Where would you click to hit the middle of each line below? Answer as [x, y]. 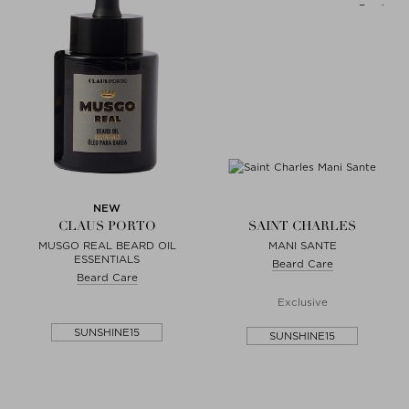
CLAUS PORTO [107, 226]
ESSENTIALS [107, 259]
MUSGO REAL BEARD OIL [107, 246]
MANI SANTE [302, 246]
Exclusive [302, 302]
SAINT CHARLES [302, 226]
